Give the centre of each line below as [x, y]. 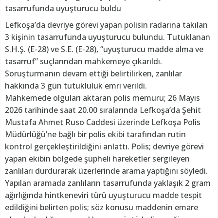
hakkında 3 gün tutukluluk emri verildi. [76, 85]
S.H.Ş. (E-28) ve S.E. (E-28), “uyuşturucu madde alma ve [104, 49]
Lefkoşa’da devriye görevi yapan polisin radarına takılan [106, 25]
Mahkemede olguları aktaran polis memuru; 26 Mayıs [102, 98]
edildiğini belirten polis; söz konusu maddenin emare [101, 207]
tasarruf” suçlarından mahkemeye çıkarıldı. [83, 61]
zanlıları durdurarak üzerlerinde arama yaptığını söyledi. [106, 171]
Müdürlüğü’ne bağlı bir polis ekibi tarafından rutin [95, 134]
